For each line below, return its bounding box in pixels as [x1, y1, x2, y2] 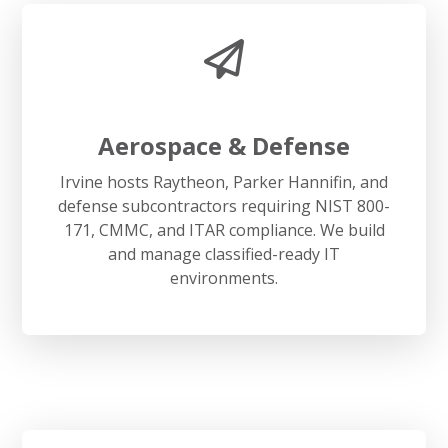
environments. [170, 266, 278, 289]
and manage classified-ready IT [108, 242, 340, 265]
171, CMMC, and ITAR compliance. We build [63, 218, 385, 241]
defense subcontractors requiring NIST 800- [58, 194, 390, 217]
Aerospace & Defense [98, 128, 350, 162]
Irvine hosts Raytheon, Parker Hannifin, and [60, 170, 388, 193]
